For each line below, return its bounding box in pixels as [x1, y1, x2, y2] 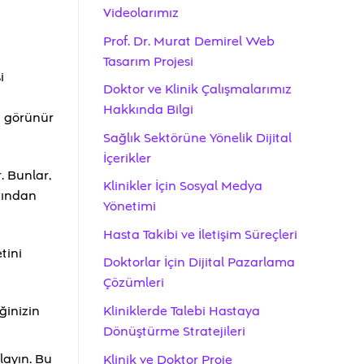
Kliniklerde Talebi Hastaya [103, 302, 260, 321]
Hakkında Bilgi [103, 101, 193, 119]
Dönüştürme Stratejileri [103, 323, 245, 341]
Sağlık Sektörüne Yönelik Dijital [103, 128, 292, 147]
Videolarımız [103, 3, 179, 22]
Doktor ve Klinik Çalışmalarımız [103, 80, 292, 99]
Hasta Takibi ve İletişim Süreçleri [103, 225, 297, 244]
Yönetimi [103, 197, 156, 216]
